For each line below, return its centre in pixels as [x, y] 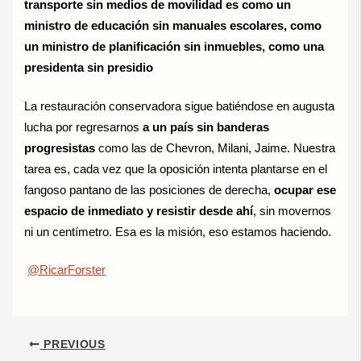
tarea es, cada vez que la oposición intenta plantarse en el [176, 169]
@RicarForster [67, 270]
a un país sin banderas [206, 127]
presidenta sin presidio [89, 67]
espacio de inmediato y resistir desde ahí [139, 211]
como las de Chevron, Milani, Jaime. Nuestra [216, 148]
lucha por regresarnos [84, 127]
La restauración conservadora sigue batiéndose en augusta [180, 106]
